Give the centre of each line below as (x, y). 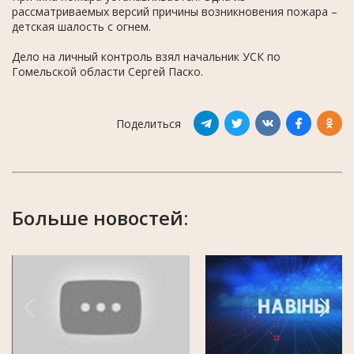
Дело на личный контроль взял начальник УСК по (146, 57)
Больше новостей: (100, 218)
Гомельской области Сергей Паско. (107, 72)
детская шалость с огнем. (83, 27)
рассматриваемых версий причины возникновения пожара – (175, 12)
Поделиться (149, 123)
